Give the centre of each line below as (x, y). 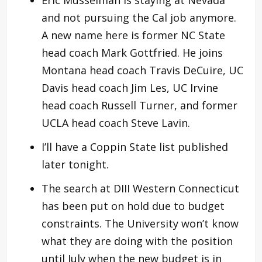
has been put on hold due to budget (133, 206)
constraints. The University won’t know (140, 223)
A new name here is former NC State (133, 35)
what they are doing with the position (137, 241)
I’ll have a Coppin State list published (135, 146)
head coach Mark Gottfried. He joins (132, 52)
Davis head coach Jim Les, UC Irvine (130, 87)
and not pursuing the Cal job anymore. (139, 17)
